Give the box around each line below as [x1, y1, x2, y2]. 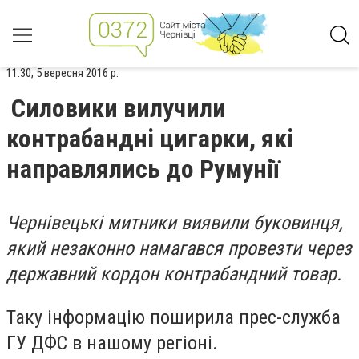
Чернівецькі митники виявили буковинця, [6, 212, 343, 234]
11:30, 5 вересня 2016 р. [6, 66, 119, 80]
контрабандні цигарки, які [6, 123, 293, 154]
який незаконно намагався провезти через [6, 237, 352, 260]
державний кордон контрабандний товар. [6, 263, 341, 285]
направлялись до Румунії [6, 154, 280, 184]
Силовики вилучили [11, 93, 226, 123]
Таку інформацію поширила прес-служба [6, 305, 341, 329]
